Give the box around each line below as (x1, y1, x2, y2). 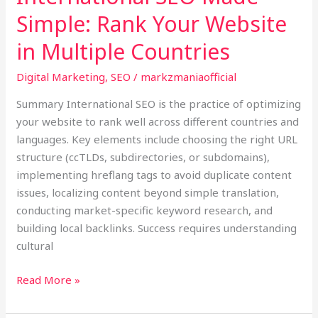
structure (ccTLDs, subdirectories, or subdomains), (16, 150, 270, 165)
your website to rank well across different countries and (16, 114, 300, 129)
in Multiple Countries (16, 37, 231, 67)
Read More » (16, 272, 81, 287)
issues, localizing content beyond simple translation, (16, 185, 280, 200)
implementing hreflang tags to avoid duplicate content (16, 168, 292, 182)
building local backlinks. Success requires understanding (16, 221, 297, 236)
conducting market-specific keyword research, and (16, 203, 273, 218)
